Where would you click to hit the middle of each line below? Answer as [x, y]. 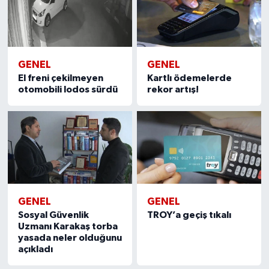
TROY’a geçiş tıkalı [189, 215]
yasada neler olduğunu [70, 237]
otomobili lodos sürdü [68, 89]
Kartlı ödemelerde [190, 78]
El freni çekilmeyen [60, 78]
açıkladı [35, 249]
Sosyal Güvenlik [53, 215]
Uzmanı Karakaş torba [68, 226]
